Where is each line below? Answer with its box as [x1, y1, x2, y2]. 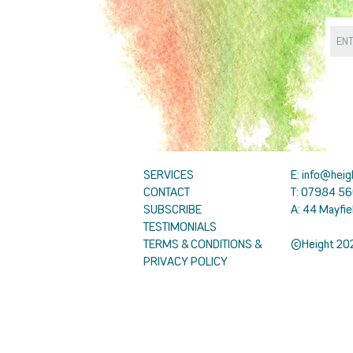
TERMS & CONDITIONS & [143, 236, 262, 253]
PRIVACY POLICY [143, 253, 228, 270]
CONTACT [143, 184, 190, 201]
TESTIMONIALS [143, 218, 217, 236]
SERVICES [143, 166, 194, 184]
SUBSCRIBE [143, 201, 202, 218]
